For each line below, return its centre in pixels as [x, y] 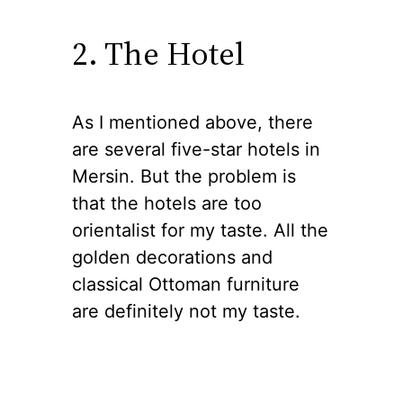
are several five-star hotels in [196, 149]
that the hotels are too [167, 203]
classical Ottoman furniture [186, 284]
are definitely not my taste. [186, 311]
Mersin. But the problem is [184, 176]
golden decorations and [172, 257]
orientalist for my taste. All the [200, 230]
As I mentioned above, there [193, 122]
